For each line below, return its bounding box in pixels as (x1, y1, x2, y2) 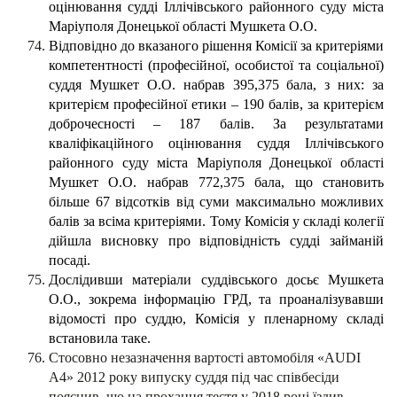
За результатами (272, 116, 385, 132)
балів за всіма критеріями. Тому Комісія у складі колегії (49, 214, 384, 230)
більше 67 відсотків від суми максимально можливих (49, 194, 384, 210)
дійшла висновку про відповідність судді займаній (49, 233, 384, 249)
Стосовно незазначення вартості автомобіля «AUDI (49, 350, 361, 366)
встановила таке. (49, 331, 151, 346)
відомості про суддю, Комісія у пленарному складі (49, 311, 384, 327)
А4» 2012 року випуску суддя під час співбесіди (49, 370, 339, 385)
